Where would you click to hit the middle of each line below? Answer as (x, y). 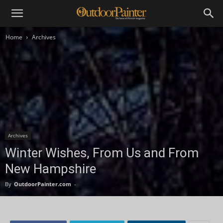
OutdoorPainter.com (43, 184)
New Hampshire (51, 169)
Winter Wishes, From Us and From (102, 153)
